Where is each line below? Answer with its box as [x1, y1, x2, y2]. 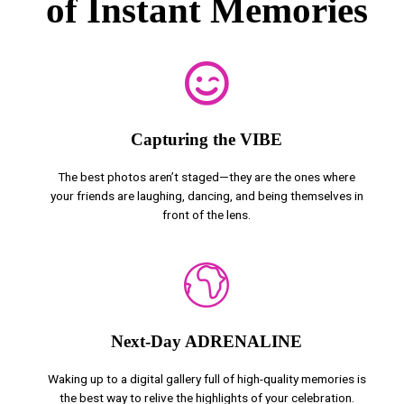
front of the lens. [162, 207, 251, 223]
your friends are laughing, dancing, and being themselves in [50, 188, 363, 204]
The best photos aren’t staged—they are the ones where [58, 170, 355, 185]
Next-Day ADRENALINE [111, 332, 302, 352]
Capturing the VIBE [131, 130, 282, 150]
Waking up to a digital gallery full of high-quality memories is [47, 372, 366, 387]
